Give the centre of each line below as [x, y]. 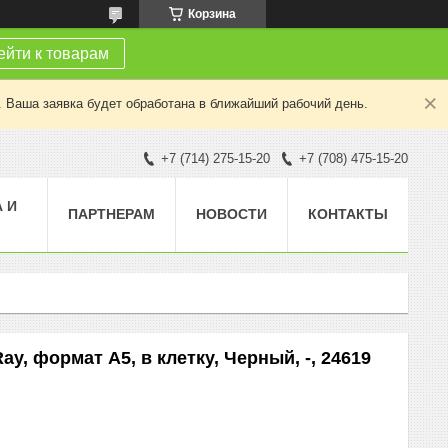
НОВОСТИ [231, 213]
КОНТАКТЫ [348, 213]
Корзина [212, 14]
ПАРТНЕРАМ [111, 213]
